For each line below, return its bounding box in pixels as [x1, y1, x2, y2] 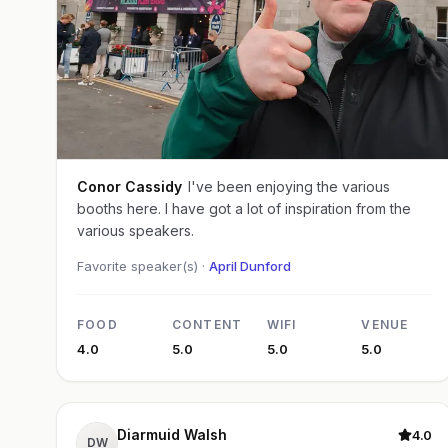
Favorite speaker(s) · [77, 257, 209, 274]
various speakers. [77, 221, 194, 239]
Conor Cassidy [125, 177, 182, 195]
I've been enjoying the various [188, 177, 390, 195]
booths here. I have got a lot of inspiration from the [77, 199, 411, 217]
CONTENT [171, 316, 243, 332]
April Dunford [209, 257, 291, 274]
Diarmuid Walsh [117, 425, 227, 443]
